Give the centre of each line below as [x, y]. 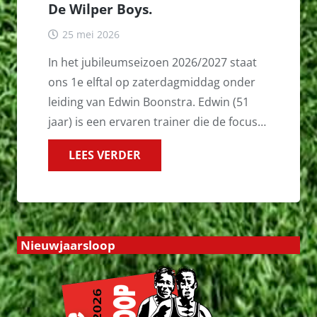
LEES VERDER [104, 155]
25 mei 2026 [91, 35]
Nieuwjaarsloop [68, 246]
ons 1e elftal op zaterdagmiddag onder [152, 82]
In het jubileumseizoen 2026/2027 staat [152, 63]
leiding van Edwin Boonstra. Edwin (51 [149, 102]
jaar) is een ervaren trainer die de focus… [157, 122]
